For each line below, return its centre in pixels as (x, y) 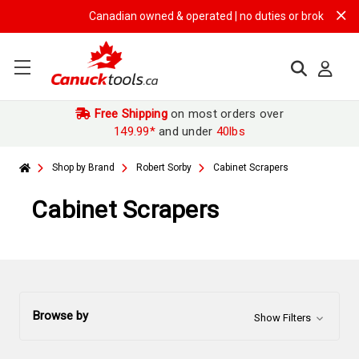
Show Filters (283, 318)
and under (186, 131)
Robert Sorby (164, 167)
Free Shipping (129, 114)
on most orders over (225, 114)
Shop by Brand (83, 167)
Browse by (61, 316)
